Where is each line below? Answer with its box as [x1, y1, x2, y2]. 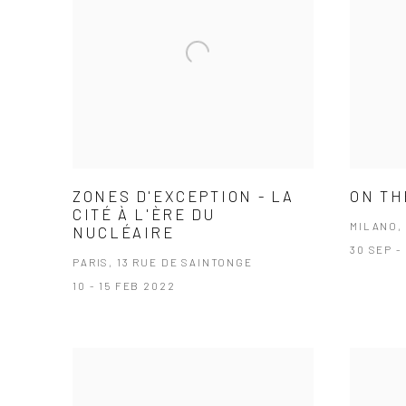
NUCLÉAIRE [72, 222, 175, 241]
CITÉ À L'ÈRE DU [72, 204, 217, 223]
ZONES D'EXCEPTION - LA [72, 186, 295, 205]
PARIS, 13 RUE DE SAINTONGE [72, 255, 253, 268]
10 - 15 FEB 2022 [72, 278, 176, 292]
